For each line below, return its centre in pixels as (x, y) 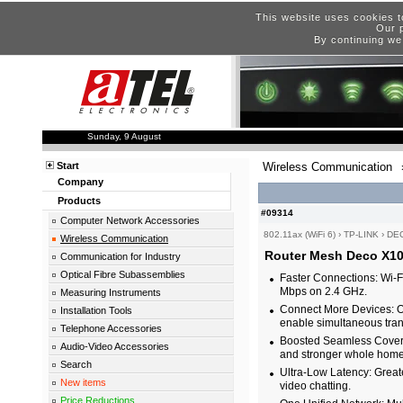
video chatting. (315, 386)
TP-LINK (361, 235)
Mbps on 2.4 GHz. (323, 292)
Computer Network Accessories (130, 221)
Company (81, 182)
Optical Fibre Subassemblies (123, 275)
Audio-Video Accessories (115, 347)
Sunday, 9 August (124, 137)
